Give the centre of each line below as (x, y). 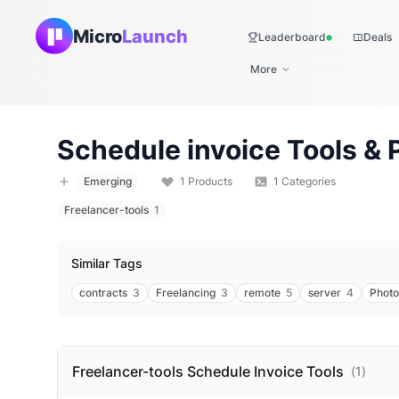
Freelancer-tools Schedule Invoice (187, 371)
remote (262, 293)
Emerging (108, 181)
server (325, 293)
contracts (103, 293)
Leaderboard (292, 37)
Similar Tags (107, 263)
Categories (307, 181)
